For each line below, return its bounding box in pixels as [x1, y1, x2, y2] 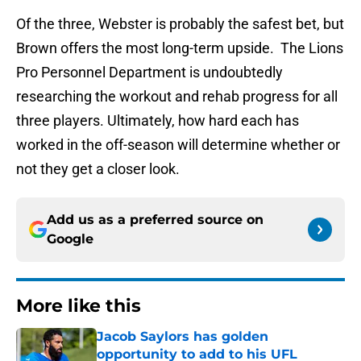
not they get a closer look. [16, 160, 180, 178]
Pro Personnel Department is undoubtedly [16, 64, 283, 81]
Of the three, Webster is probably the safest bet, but [16, 15, 344, 33]
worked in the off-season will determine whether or [16, 136, 340, 154]
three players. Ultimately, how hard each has [16, 112, 299, 130]
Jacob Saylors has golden [97, 329, 268, 345]
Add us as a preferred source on [47, 212, 263, 228]
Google [47, 231, 93, 247]
